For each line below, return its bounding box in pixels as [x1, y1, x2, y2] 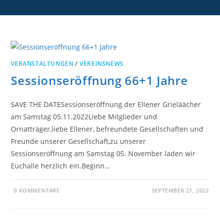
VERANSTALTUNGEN [11, 59, 74, 68]
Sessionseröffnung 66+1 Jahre [11, 72, 188, 88]
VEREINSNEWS [80, 59, 124, 68]
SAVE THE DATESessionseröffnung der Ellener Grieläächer [11, 99, 201, 109]
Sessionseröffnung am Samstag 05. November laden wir [11, 148, 196, 158]
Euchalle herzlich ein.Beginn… [11, 161, 110, 170]
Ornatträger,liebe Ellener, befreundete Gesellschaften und [11, 124, 204, 134]
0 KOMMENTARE [14, 186, 60, 194]
